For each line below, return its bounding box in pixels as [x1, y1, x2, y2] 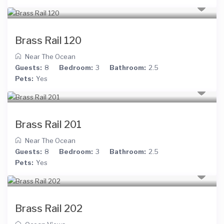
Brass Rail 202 [15, 202, 83, 215]
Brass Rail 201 [15, 118, 82, 131]
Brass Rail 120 [15, 34, 82, 47]
